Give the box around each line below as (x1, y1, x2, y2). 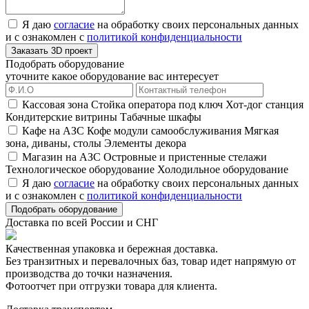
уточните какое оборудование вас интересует (6, 70, 219, 82)
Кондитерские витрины (6, 110, 117, 123)
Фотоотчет (6, 279, 56, 292)
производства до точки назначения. (6, 267, 172, 279)
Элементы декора (104, 137, 186, 149)
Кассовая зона (22, 98, 88, 110)
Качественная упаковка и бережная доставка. (6, 242, 218, 255)
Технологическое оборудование (6, 163, 154, 175)
